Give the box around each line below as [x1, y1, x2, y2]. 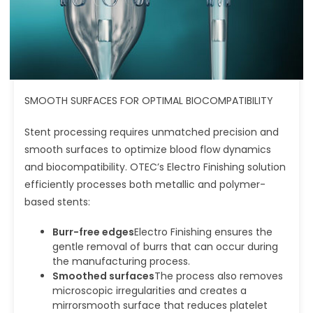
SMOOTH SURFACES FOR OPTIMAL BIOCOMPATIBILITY [24, 93, 273, 108]
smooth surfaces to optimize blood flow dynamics [24, 142, 271, 156]
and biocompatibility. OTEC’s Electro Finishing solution [24, 159, 286, 174]
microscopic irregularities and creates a [52, 283, 247, 298]
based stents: [24, 194, 90, 209]
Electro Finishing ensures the [134, 224, 272, 239]
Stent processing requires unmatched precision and [24, 124, 279, 139]
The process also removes [154, 268, 283, 283]
